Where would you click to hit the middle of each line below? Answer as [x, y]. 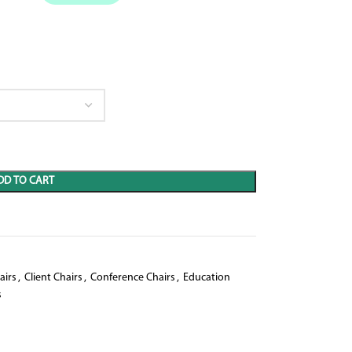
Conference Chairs [132, 278]
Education [206, 278]
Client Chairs [53, 278]
